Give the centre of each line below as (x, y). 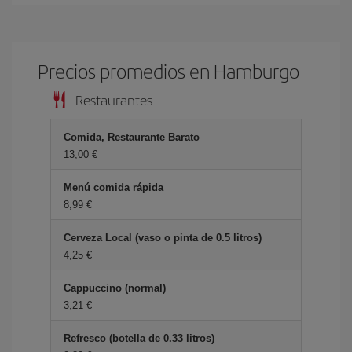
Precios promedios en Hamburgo (169, 71)
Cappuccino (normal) (115, 288)
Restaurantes (114, 99)
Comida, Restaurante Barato (132, 137)
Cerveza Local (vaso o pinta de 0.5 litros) (163, 238)
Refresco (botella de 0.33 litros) (139, 338)
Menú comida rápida (114, 187)
